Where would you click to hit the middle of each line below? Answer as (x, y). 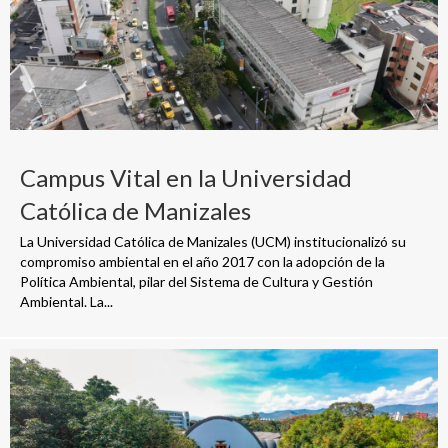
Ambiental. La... (66, 301)
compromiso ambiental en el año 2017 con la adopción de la (202, 261)
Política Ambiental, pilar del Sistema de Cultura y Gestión (196, 281)
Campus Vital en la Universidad (186, 177)
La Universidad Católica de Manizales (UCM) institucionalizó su (213, 241)
